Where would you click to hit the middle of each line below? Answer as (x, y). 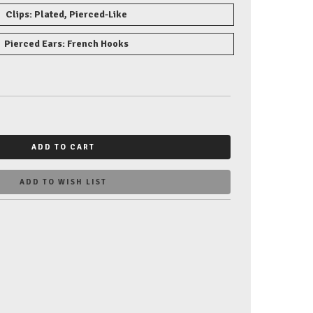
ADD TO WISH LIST (63, 182)
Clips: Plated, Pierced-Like (67, 14)
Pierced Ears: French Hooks (67, 43)
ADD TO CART (63, 147)
